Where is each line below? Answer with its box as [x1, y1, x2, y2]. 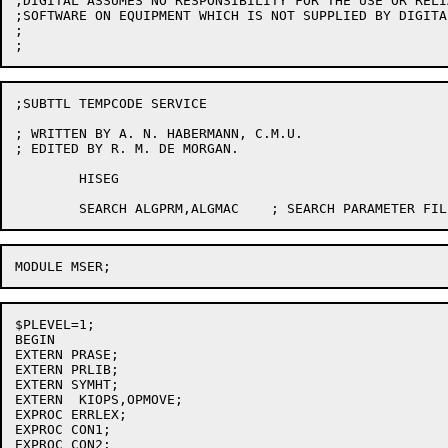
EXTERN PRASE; [15, 347, 119, 362]
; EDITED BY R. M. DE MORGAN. [15, 141, 239, 156]
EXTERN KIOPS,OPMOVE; [15, 392, 63, 407]
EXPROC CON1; [15, 422, 111, 437]
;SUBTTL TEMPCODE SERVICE [15, 96, 207, 111]
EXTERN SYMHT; [15, 377, 119, 392]
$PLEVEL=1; [15, 317, 95, 332]
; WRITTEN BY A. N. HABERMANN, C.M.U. [15, 126, 303, 141]
